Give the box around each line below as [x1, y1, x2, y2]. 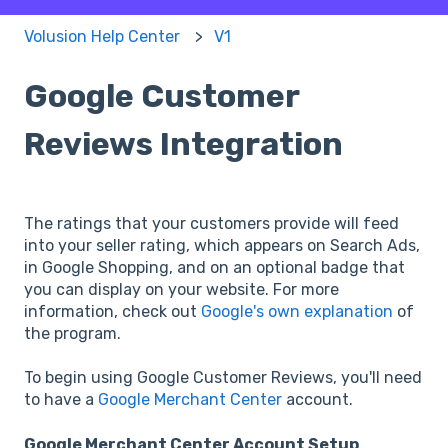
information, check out [24, 301, 201, 321]
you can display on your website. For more [24, 279, 339, 299]
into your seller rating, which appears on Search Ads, [24, 235, 420, 255]
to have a [24, 390, 98, 410]
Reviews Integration [24, 125, 343, 164]
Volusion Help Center [24, 27, 180, 47]
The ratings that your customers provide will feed [24, 213, 399, 233]
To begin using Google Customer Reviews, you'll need [24, 368, 422, 388]
